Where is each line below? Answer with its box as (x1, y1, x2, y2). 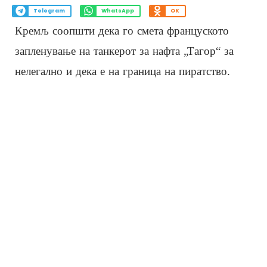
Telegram (33, 7, 65, 15)
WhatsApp (101, 7, 134, 15)
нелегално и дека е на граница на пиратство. (15, 64, 230, 77)
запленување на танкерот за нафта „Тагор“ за (15, 44, 234, 57)
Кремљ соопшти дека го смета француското (15, 24, 229, 37)
